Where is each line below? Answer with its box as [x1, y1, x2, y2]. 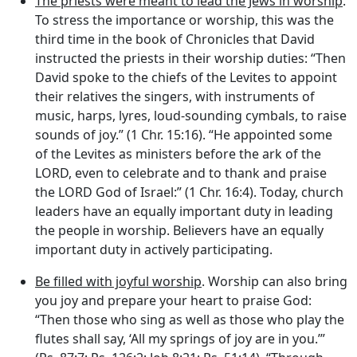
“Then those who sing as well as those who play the [35, 311, 344, 329]
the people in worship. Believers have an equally [35, 222, 324, 240]
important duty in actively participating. [35, 241, 273, 259]
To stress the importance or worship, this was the [35, 11, 334, 29]
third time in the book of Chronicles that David [35, 30, 315, 49]
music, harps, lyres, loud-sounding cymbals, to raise [35, 107, 347, 125]
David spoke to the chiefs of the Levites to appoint [35, 69, 337, 87]
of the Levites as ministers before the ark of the [35, 145, 321, 163]
